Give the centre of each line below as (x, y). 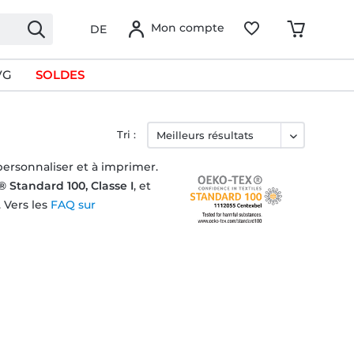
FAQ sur (73, 205)
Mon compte (188, 28)
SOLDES (60, 75)
